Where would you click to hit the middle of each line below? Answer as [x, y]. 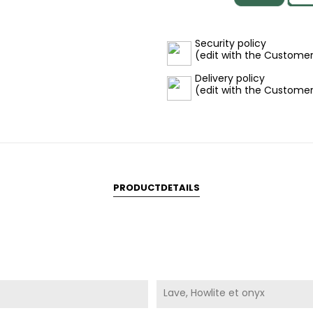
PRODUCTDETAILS [156, 187]
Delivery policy [230, 78]
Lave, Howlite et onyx [214, 292]
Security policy [231, 43]
